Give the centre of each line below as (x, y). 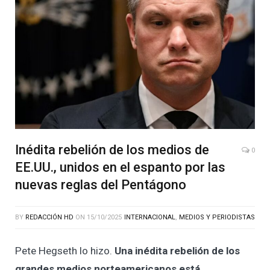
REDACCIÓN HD (49, 218)
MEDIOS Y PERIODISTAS (217, 218)
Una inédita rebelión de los (177, 251)
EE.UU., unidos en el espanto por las (120, 168)
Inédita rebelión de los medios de (112, 150)
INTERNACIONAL (150, 218)
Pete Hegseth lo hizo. (65, 251)
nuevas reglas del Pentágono (101, 185)
